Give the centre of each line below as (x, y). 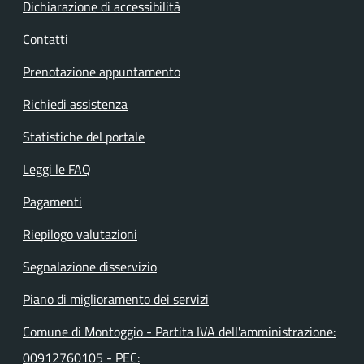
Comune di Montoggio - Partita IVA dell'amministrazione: (179, 331)
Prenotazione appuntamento (102, 71)
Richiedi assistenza (75, 104)
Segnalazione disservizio (90, 266)
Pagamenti (52, 201)
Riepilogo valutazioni (80, 234)
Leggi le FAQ (57, 169)
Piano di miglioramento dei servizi (116, 299)
